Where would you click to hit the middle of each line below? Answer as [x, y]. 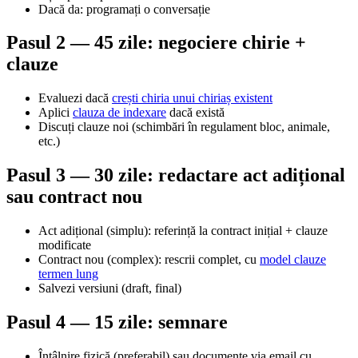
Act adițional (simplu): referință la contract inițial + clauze [183, 231]
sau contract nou [74, 197]
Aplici [56, 113]
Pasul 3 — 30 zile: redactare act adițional [176, 175]
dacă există [195, 113]
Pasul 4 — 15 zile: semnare [117, 322]
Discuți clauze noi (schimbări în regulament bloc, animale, [184, 127]
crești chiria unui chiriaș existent [192, 98]
